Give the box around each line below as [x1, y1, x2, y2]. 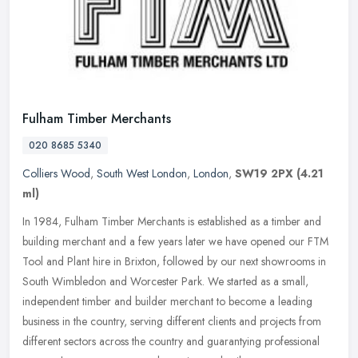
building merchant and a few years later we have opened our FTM [22, 233, 328, 249]
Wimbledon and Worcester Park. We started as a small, [52, 272, 308, 289]
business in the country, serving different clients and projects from [22, 312, 321, 329]
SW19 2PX [235, 165, 293, 181]
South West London [97, 165, 187, 181]
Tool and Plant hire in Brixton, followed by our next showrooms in [22, 253, 326, 269]
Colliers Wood [22, 165, 90, 181]
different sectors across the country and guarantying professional [22, 332, 320, 349]
